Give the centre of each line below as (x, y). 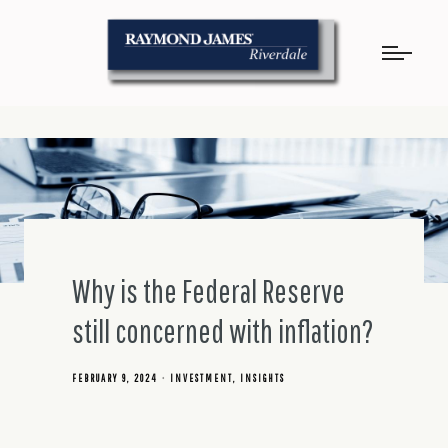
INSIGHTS (262, 378)
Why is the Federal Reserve (208, 291)
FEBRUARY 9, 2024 (115, 378)
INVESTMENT (201, 378)
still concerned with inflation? (223, 331)
